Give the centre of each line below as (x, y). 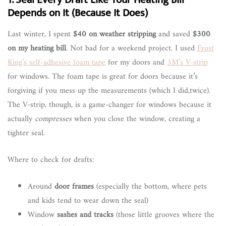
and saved (174, 34)
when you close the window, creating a (136, 119)
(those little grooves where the (164, 215)
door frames (74, 186)
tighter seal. (26, 133)
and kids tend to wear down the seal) (88, 201)
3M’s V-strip (187, 62)
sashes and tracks (85, 215)
